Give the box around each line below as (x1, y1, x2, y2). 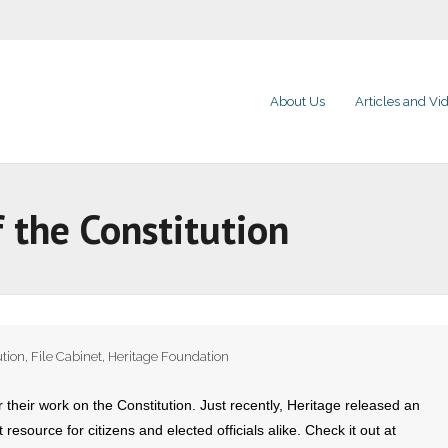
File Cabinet (31, 349, 102, 364)
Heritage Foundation (108, 349, 229, 364)
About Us (270, 94, 325, 109)
